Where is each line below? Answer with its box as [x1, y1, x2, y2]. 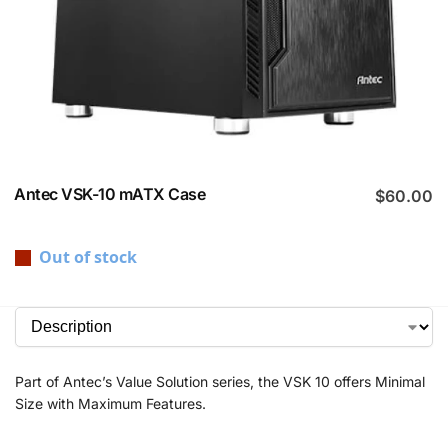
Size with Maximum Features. [15, 395, 206, 412]
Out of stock [39, 246, 137, 268]
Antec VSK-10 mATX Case [14, 184, 205, 204]
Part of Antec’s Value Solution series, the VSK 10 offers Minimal [15, 373, 425, 390]
